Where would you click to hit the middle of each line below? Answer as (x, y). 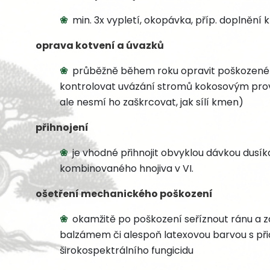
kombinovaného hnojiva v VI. (127, 168)
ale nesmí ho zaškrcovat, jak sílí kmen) (152, 102)
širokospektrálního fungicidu (127, 250)
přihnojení (62, 127)
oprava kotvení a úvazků (100, 46)
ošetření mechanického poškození (124, 194)
